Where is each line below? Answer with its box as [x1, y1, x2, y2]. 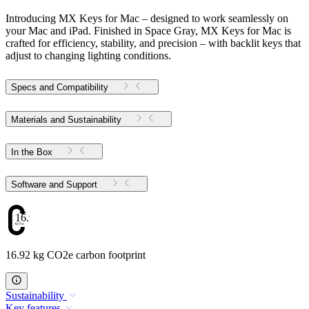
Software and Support [66, 179, 97, 190]
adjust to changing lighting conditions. [6, 49, 171, 61]
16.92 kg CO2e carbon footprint [6, 249, 146, 261]
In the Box [11, 146, 52, 157]
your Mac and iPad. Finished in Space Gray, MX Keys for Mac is [6, 24, 291, 37]
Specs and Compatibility [11, 81, 108, 92]
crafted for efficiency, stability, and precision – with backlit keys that [6, 37, 301, 49]
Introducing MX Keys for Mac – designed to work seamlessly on [6, 12, 288, 24]
